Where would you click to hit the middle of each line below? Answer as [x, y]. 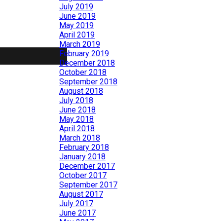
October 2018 [83, 72]
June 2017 [77, 213]
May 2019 [76, 25]
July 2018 [76, 100]
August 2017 [81, 194]
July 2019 [76, 7]
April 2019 [77, 35]
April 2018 [77, 129]
